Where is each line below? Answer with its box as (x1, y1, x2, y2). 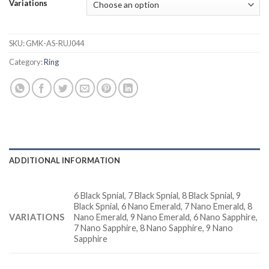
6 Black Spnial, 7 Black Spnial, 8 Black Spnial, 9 (74, 190, 241, 201)
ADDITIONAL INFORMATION (9, 155, 121, 165)
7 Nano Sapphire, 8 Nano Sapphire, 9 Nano (74, 222, 234, 233)
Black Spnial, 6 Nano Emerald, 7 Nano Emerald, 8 (74, 201, 253, 211)
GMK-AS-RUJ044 (26, 38, 84, 48)
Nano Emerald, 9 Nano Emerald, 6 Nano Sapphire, (74, 211, 258, 222)
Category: (9, 56, 44, 67)
